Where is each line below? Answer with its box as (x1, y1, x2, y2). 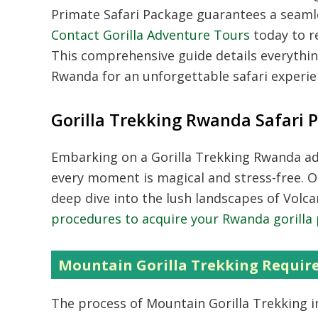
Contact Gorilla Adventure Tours (51, 26, 250, 43)
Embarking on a (51, 148, 151, 165)
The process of (51, 295, 146, 312)
